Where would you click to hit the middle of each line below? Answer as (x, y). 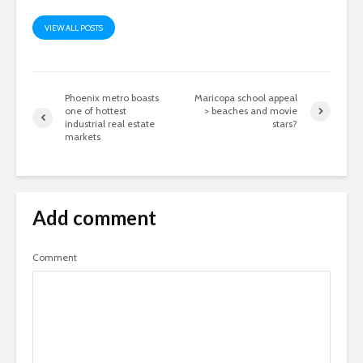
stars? (285, 124)
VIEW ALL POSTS (74, 28)
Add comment (94, 218)
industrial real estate (110, 124)
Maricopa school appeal (246, 98)
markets (83, 137)
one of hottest (96, 111)
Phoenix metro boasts (112, 98)
